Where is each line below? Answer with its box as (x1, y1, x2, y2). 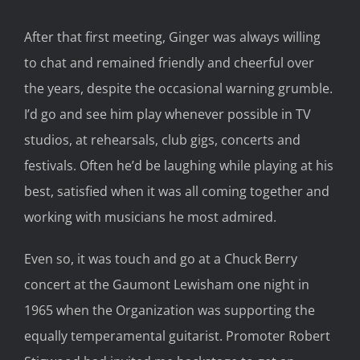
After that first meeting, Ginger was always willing (24, 28, 321, 47)
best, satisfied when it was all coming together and (24, 182, 329, 201)
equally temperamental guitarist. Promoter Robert (24, 327, 330, 346)
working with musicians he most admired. (24, 208, 276, 227)
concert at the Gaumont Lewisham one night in (24, 276, 309, 294)
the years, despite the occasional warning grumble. (24, 80, 333, 98)
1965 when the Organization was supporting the (24, 301, 315, 320)
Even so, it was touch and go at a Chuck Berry (24, 250, 297, 268)
